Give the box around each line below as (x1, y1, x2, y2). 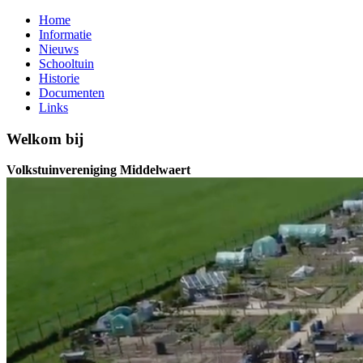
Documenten (39, 86, 105, 100)
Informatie (39, 28, 92, 41)
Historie (39, 71, 79, 85)
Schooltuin (39, 57, 94, 70)
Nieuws (39, 42, 79, 56)
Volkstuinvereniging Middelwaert (6, 163, 190, 177)
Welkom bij (6, 130, 83, 147)
